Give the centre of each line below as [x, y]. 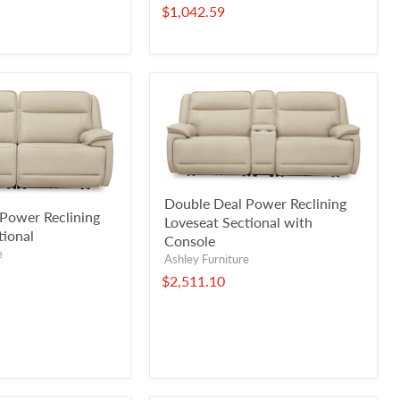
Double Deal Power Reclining [255, 204]
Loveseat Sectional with [238, 222]
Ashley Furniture [207, 259]
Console [190, 241]
